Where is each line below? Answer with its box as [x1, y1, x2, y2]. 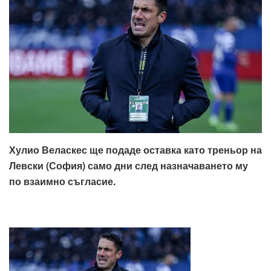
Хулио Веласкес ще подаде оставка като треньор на [9, 142, 262, 157]
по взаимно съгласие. [9, 174, 116, 188]
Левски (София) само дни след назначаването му [9, 158, 248, 172]
